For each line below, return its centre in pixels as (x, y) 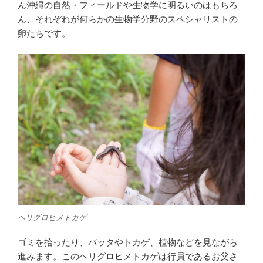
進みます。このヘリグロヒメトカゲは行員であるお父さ (128, 256)
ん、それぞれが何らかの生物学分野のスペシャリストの (128, 19)
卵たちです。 (44, 33)
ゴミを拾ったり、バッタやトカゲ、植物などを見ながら (128, 242)
